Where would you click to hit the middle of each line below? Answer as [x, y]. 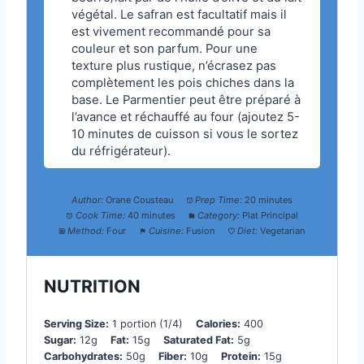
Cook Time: [100, 216]
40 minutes [151, 216]
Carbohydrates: [84, 356]
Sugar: [61, 340]
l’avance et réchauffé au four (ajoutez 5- [185, 117]
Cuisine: [166, 231]
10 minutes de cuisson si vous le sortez [184, 134]
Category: [218, 216]
